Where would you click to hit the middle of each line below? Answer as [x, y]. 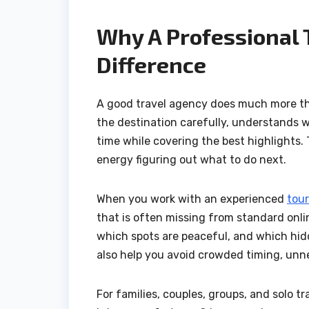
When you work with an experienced [192, 199]
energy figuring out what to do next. [191, 159]
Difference [151, 64]
